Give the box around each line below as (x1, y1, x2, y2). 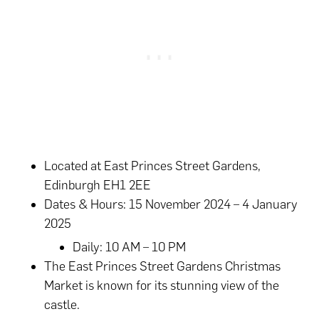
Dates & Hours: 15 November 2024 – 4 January (44, 196, 298, 212)
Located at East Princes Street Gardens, (44, 157, 261, 174)
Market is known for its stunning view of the (44, 277, 280, 293)
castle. (44, 296, 80, 313)
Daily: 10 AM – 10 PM (73, 239, 187, 255)
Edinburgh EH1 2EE (44, 177, 152, 193)
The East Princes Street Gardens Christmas (44, 258, 281, 274)
